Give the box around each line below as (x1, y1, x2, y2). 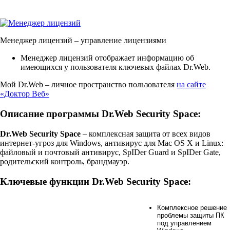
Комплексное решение (157, 203, 227, 212)
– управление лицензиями (72, 36, 166, 45)
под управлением (157, 219, 212, 227)
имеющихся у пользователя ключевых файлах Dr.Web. (21, 63, 210, 72)
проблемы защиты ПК (157, 211, 224, 219)
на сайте (177, 80, 206, 89)
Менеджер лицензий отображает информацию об (21, 53, 194, 63)
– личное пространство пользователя (43, 80, 177, 89)
